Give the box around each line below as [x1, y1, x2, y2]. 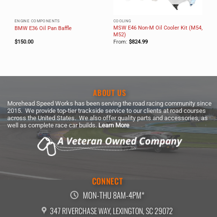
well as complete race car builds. [7, 122, 98, 129]
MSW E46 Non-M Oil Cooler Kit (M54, [113, 24, 202, 31]
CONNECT [92, 174, 123, 187]
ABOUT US [93, 86, 126, 98]
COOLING [113, 18, 131, 24]
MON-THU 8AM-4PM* [82, 189, 144, 201]
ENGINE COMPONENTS [14, 18, 60, 24]
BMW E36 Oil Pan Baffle [14, 25, 72, 31]
